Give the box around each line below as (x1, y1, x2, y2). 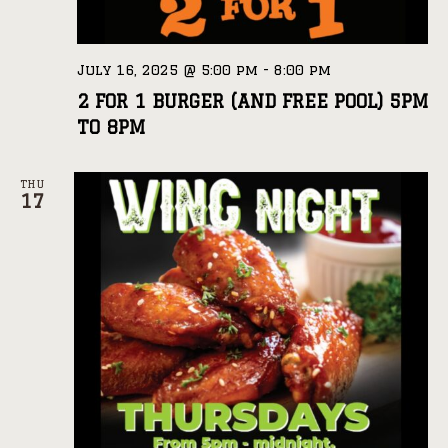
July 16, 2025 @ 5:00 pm (77, 61, 258, 78)
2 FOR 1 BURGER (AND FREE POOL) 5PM (77, 90, 428, 111)
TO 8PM (77, 116, 145, 137)
